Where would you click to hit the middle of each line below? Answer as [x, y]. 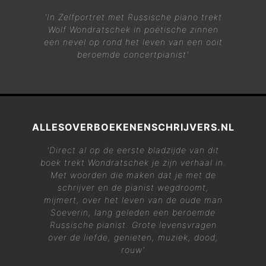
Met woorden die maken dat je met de [133, 175]
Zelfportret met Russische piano [128, 17]
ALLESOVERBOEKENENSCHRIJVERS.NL [133, 127]
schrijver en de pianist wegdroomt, [133, 187]
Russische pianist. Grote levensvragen [133, 224]
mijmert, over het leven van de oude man [133, 199]
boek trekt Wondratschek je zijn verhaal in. [133, 162]
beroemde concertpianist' [133, 54]
